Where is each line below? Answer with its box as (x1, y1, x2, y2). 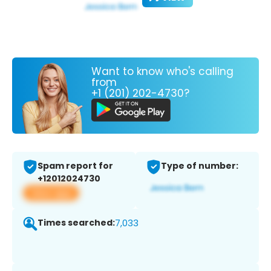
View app (30, 186, 72, 200)
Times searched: (38, 217, 115, 229)
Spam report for (38, 160, 113, 172)
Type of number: (161, 160, 238, 172)
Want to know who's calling (91, 64, 233, 79)
